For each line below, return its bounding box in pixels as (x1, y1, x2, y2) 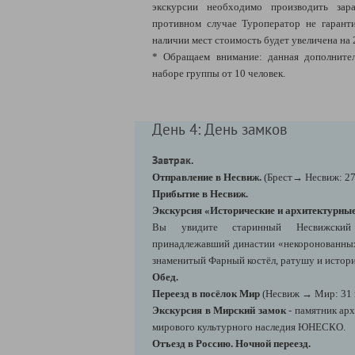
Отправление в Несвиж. (152, 170, 261, 183)
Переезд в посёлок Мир (152, 287, 262, 300)
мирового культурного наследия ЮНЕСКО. (152, 320, 345, 333)
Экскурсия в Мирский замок (152, 303, 286, 316)
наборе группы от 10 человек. (152, 67, 285, 79)
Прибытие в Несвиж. (152, 187, 248, 200)
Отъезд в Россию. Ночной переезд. (152, 337, 311, 349)
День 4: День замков (152, 119, 287, 139)
